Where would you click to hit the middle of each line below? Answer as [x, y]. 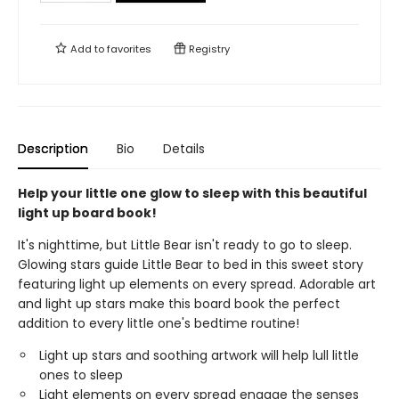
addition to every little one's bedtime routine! [159, 323]
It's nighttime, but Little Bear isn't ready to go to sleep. [185, 245]
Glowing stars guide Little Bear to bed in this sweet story [191, 265]
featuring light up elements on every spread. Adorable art [197, 284]
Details [184, 149]
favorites [129, 49]
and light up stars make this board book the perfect [179, 304]
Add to [87, 49]
